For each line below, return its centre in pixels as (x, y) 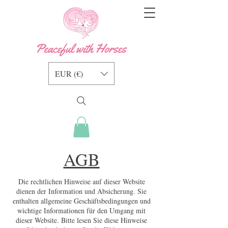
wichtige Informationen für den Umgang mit (81, 210)
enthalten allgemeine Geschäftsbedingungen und (81, 201)
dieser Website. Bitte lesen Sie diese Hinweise (81, 220)
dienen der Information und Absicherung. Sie (81, 191)
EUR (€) (69, 73)
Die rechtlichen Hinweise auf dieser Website (81, 181)
